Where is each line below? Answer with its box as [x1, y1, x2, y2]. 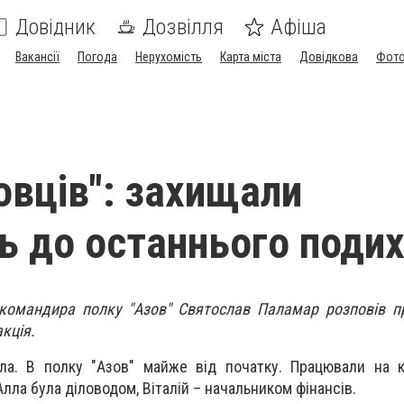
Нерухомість [135, 50, 202, 64]
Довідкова [299, 50, 358, 64]
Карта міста [220, 50, 281, 64]
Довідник [15, 14, 96, 40]
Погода [78, 50, 117, 64]
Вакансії [15, 50, 60, 64]
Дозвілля [142, 14, 224, 40]
